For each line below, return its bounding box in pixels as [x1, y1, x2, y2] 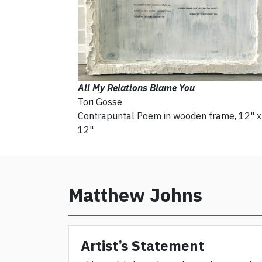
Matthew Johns [68, 182, 202, 207]
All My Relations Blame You [78, 81, 195, 94]
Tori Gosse [78, 95, 125, 108]
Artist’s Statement [81, 236, 204, 255]
